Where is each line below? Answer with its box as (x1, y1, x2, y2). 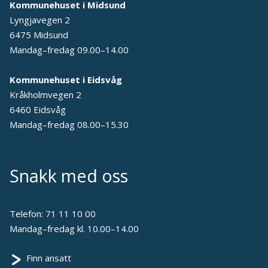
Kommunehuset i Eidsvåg (10, 74, 122, 86)
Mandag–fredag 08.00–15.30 (10, 118, 129, 131)
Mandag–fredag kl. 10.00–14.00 (10, 223, 139, 235)
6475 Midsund (10, 29, 68, 41)
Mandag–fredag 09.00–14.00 (10, 44, 129, 56)
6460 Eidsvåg (10, 103, 66, 116)
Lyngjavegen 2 (10, 14, 70, 26)
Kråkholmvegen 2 (10, 89, 81, 101)
